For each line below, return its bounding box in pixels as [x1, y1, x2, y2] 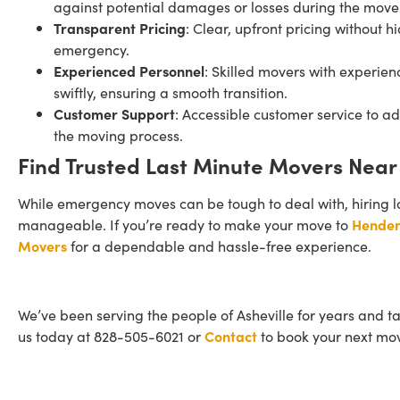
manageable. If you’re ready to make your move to [18, 214, 352, 235]
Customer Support [54, 104, 175, 124]
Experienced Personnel [54, 61, 204, 81]
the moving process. [54, 125, 183, 146]
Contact [204, 326, 257, 346]
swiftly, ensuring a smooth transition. [54, 82, 287, 103]
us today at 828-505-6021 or [18, 326, 204, 346]
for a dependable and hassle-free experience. [67, 236, 371, 256]
